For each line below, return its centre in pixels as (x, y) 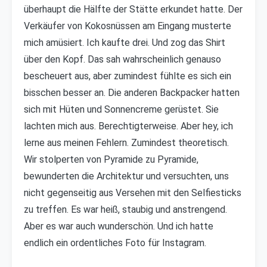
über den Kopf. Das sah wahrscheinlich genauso (122, 59)
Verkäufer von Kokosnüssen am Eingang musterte (128, 26)
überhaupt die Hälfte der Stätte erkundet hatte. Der (133, 9)
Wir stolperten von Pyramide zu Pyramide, (111, 159)
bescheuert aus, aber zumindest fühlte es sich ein (128, 76)
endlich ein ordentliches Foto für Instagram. (115, 243)
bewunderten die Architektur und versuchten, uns (126, 176)
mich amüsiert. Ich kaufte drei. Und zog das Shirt (125, 43)
